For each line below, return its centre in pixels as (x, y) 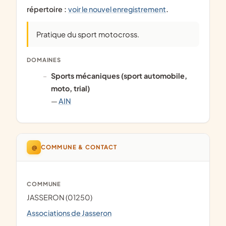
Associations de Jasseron (72, 213)
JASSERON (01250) (60, 197)
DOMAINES (44, 59)
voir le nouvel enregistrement (117, 9)
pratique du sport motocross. (90, 35)
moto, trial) (70, 88)
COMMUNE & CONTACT (82, 147)
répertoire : (47, 9)
